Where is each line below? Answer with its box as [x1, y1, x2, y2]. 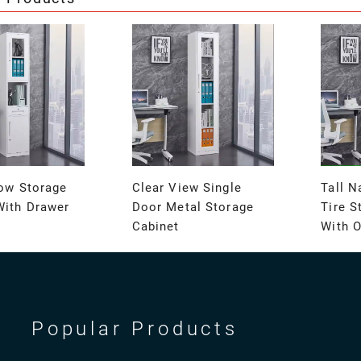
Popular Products [31, 317, 239, 341]
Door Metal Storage [131, 200, 254, 215]
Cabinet [131, 219, 180, 234]
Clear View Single [131, 180, 242, 196]
